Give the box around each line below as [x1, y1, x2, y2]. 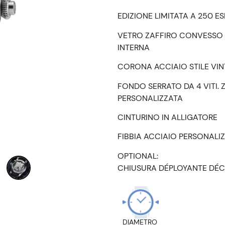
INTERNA [118, 42, 150, 53]
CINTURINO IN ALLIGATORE [118, 111, 217, 123]
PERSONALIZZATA [118, 92, 183, 103]
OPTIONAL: [118, 150, 158, 161]
